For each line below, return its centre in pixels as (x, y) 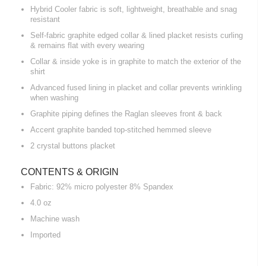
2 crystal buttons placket (73, 145)
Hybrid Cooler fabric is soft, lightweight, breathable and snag (134, 9)
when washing (54, 97)
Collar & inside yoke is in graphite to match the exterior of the (136, 61)
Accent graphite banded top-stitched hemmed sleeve (121, 129)
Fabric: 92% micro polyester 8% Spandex (102, 186)
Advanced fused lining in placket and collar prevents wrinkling (136, 87)
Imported (45, 235)
